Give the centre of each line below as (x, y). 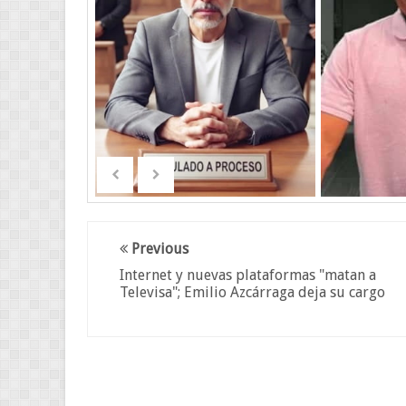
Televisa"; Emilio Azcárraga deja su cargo (252, 292)
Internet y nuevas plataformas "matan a (248, 275)
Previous (158, 249)
